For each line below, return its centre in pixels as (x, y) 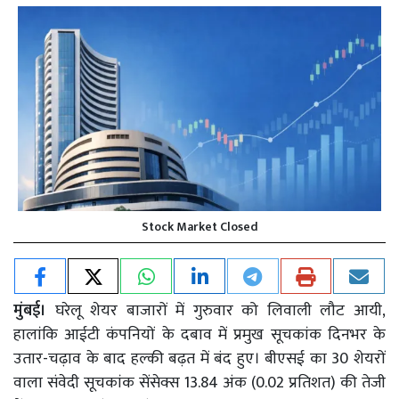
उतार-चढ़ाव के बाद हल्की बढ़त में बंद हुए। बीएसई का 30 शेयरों (199, 358)
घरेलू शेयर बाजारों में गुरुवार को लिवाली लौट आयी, (216, 310)
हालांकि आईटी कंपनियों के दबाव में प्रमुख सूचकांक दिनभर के (199, 334)
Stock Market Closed (199, 226)
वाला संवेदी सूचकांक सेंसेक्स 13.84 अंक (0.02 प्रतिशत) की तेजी (199, 383)
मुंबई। (30, 310)
